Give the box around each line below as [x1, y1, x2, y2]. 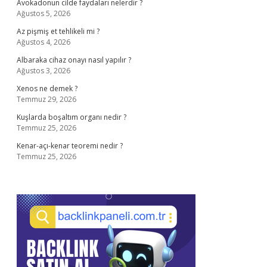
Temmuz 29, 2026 [17, 94, 76, 104]
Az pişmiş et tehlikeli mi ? [17, 26, 100, 36]
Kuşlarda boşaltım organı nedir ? [17, 112, 126, 122]
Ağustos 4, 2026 [17, 37, 70, 47]
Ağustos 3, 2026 [17, 66, 70, 76]
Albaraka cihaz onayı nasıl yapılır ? [17, 55, 131, 65]
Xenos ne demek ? [17, 83, 77, 94]
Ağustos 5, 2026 [17, 8, 70, 18]
